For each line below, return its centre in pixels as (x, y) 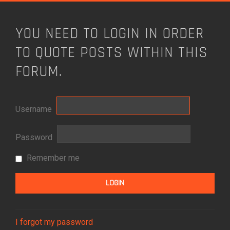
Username (34, 109)
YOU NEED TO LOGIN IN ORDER (110, 34)
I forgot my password (54, 222)
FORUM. (39, 72)
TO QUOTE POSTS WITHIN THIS (112, 53)
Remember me (52, 158)
